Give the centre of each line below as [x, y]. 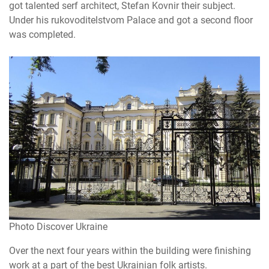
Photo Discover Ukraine [58, 226]
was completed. [42, 34]
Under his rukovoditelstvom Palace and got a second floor [131, 20]
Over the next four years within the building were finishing [130, 250]
